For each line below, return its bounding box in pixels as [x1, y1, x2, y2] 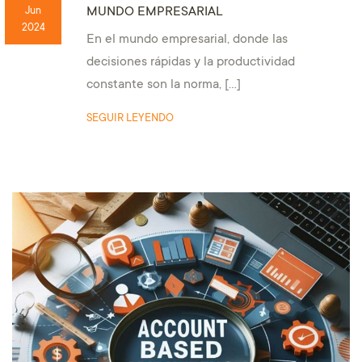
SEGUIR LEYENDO [86, 112, 174, 125]
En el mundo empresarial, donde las [86, 32, 288, 47]
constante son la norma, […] [86, 78, 241, 92]
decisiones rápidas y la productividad [86, 55, 295, 69]
